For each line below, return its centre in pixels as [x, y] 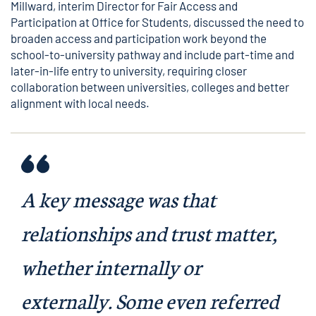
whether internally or [111, 266]
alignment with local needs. [80, 103]
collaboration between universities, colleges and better [150, 87]
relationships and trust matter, [149, 232]
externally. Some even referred [150, 300]
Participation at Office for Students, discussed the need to [157, 22]
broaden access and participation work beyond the [139, 38]
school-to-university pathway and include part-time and [152, 54]
